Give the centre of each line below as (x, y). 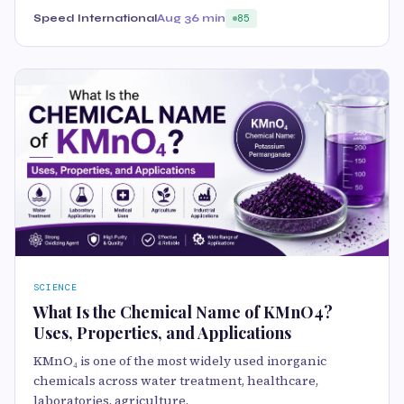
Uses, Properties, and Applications (162, 333)
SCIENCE (55, 288)
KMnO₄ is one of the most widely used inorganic (180, 361)
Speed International (95, 18)
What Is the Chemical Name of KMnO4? (183, 312)
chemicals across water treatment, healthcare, (176, 381)
